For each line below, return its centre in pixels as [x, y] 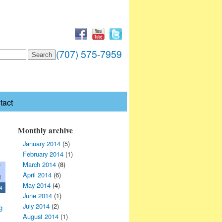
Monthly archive [45, 130]
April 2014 [37, 174]
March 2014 [39, 164]
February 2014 [43, 154]
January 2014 [42, 143]
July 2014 [36, 206]
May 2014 [37, 185]
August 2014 [41, 216]
